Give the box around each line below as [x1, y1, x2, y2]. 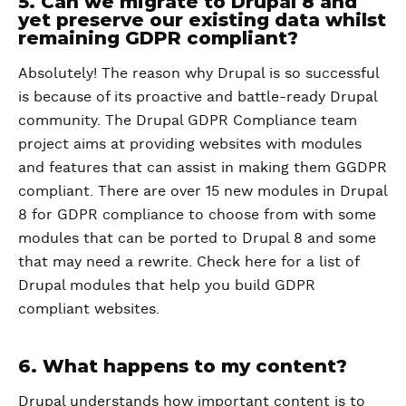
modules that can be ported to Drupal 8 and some [18, 230, 376, 246]
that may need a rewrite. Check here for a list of [18, 254, 359, 269]
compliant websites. [18, 301, 159, 316]
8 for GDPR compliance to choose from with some [18, 207, 376, 222]
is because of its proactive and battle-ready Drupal [18, 89, 377, 104]
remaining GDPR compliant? [18, 26, 298, 49]
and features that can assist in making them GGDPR [18, 159, 387, 175]
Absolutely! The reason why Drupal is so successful [18, 65, 379, 81]
